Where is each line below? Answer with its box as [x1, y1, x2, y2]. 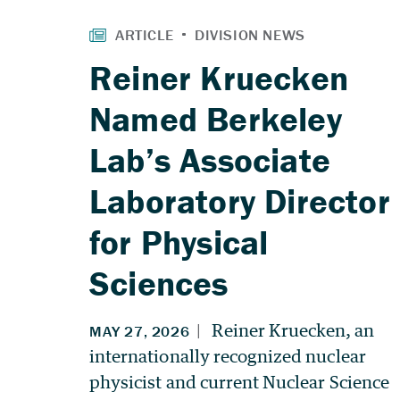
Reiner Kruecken [89, 55, 348, 99]
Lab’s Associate [89, 137, 330, 181]
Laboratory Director [89, 179, 390, 222]
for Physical [89, 220, 269, 263]
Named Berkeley [89, 96, 342, 140]
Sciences [89, 261, 229, 304]
